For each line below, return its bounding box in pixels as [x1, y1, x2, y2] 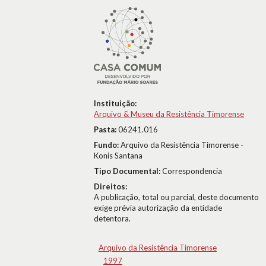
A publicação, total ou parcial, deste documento [94, 192, 259, 202]
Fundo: [94, 140, 121, 150]
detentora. [94, 214, 131, 223]
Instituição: [94, 99, 137, 108]
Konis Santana [94, 151, 142, 160]
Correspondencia [162, 166, 222, 176]
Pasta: [94, 125, 118, 134]
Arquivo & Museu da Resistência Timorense [94, 109, 244, 119]
